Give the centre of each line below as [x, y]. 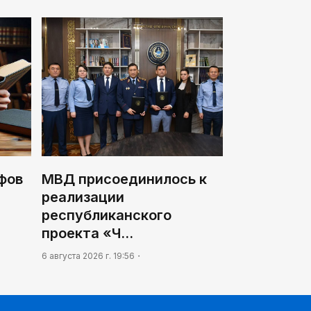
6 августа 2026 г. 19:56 [88, 256]
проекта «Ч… [87, 234]
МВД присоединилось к [124, 179]
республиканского [106, 216]
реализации [83, 197]
